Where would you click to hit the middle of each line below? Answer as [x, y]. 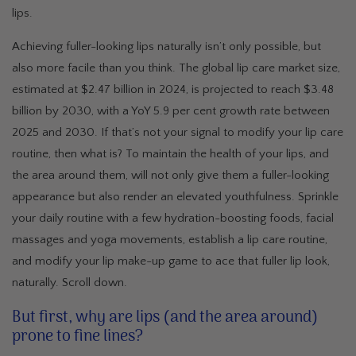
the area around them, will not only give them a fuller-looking [170, 175]
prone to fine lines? [77, 337]
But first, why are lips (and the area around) [165, 318]
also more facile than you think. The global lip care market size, [176, 68]
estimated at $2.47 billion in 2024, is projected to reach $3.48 [173, 89]
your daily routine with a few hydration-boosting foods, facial [173, 218]
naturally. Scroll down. [71, 282]
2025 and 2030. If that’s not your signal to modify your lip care [178, 132]
